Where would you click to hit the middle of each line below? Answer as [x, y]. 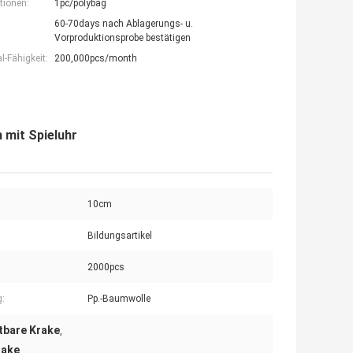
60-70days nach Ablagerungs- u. [124, 24]
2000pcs [106, 268]
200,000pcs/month [96, 59]
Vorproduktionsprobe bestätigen [123, 38]
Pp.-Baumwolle [119, 299]
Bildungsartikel [120, 236]
